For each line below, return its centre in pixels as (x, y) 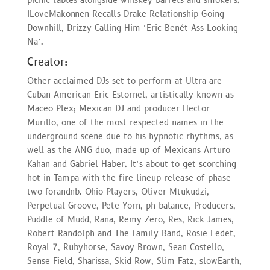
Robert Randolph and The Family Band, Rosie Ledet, (131, 233)
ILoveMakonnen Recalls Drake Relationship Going (125, 14)
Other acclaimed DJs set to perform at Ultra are (124, 81)
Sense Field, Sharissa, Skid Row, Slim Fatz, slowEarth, (134, 261)
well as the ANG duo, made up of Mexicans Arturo (128, 150)
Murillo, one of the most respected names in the (125, 122)
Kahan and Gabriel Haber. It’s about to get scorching (131, 164)
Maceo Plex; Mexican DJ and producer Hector (118, 108)
